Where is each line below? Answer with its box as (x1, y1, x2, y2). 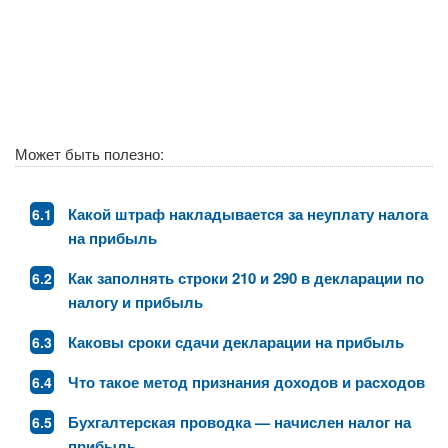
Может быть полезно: (15, 143, 164, 165)
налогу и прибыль (68, 291, 203, 314)
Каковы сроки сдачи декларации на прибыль (68, 331, 404, 354)
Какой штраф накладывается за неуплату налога (68, 203, 428, 226)
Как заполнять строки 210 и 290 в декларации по (68, 267, 424, 290)
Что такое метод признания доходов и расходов (68, 371, 425, 394)
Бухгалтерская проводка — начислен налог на (68, 411, 411, 434)
